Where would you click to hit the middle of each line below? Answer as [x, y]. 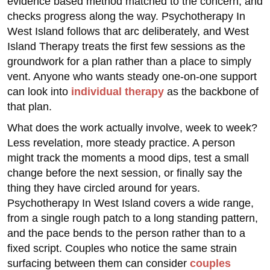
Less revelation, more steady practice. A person [121, 143]
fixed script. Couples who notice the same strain [122, 248]
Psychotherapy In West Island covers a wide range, [130, 203]
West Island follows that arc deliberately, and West [128, 31]
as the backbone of [211, 92]
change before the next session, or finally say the [125, 173]
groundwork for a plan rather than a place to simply [129, 61]
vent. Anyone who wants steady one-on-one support [132, 77]
